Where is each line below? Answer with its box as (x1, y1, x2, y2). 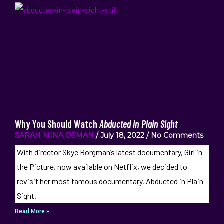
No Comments (149, 130, 203, 140)
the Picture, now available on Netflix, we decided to (16, 161, 187, 171)
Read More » (15, 207, 49, 215)
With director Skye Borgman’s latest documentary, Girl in (16, 147, 202, 157)
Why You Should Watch (15, 117, 99, 130)
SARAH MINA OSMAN (15, 130, 94, 140)
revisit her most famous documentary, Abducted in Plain (16, 176, 203, 186)
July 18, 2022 (98, 130, 146, 140)
